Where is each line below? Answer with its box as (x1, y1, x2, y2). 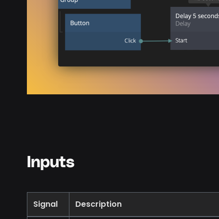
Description (75, 198, 122, 210)
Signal (33, 198, 58, 210)
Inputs (27, 154, 74, 171)
